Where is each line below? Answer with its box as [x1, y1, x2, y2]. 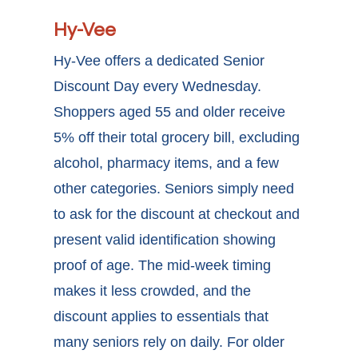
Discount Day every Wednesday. [54, 78, 262, 95]
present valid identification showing [54, 232, 276, 249]
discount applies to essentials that [54, 308, 269, 325]
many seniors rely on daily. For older [54, 334, 285, 351]
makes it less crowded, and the [54, 283, 252, 300]
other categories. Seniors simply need [54, 181, 295, 197]
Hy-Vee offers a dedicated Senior [54, 53, 265, 70]
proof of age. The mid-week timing [54, 257, 272, 274]
